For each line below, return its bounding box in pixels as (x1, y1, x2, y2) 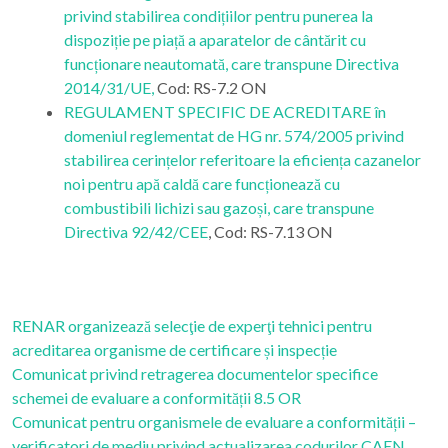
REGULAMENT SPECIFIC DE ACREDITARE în (64, 102, 386, 121)
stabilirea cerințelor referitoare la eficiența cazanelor (64, 150, 421, 169)
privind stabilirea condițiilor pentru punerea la (64, 6, 373, 25)
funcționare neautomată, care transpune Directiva (64, 54, 399, 73)
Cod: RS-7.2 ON (154, 78, 267, 97)
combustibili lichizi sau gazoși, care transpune (64, 198, 374, 217)
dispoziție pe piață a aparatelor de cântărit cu (64, 30, 366, 49)
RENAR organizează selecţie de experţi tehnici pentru (12, 316, 372, 335)
